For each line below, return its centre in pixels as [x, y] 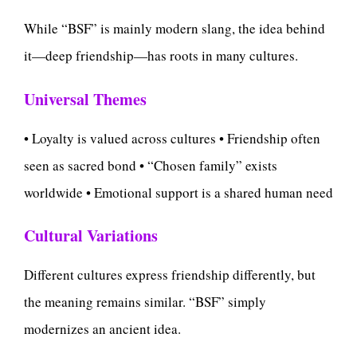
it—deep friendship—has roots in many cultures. [161, 56]
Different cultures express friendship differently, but [170, 275]
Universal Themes [85, 99]
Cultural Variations [91, 236]
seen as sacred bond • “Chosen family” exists [151, 165]
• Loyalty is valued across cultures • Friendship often [172, 138]
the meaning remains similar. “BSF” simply [145, 302]
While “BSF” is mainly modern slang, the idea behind [175, 29]
